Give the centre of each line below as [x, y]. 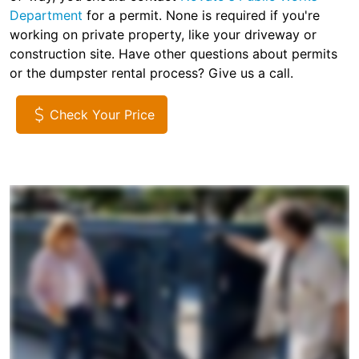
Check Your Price [102, 115]
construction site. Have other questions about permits [173, 54]
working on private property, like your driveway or [163, 35]
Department [46, 16]
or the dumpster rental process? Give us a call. [151, 73]
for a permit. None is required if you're [201, 16]
